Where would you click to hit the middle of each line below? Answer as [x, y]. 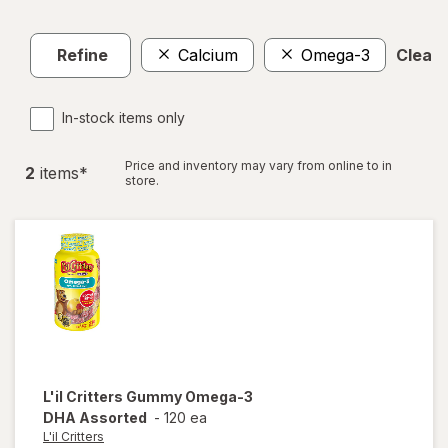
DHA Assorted [95, 417]
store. [142, 180]
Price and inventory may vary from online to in [258, 165]
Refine [82, 55]
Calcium [208, 55]
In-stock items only [123, 117]
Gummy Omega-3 [189, 396]
